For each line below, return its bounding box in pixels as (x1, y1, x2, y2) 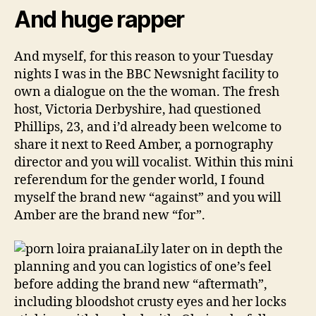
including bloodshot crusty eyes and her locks (14, 293, 286, 310)
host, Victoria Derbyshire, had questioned (14, 102, 261, 118)
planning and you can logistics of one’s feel (14, 258, 272, 275)
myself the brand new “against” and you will (14, 190, 281, 206)
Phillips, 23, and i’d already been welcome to (14, 119, 281, 135)
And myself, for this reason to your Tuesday (14, 49, 273, 65)
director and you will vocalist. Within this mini (14, 154, 293, 171)
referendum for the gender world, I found (14, 172, 265, 188)
